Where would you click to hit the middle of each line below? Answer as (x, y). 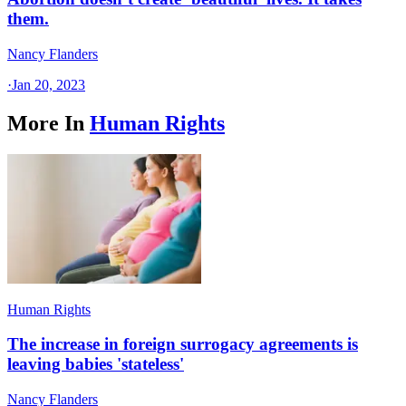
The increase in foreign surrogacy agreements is (183, 344)
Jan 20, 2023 (48, 84)
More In (46, 123)
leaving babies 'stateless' (96, 364)
